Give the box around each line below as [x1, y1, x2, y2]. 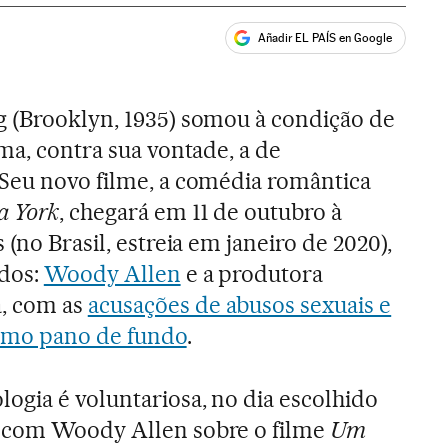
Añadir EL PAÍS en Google [258, 30, 393, 45]
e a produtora [180, 260, 324, 289]
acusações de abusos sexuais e [87, 291, 392, 320]
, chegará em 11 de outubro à [58, 198, 343, 227]
